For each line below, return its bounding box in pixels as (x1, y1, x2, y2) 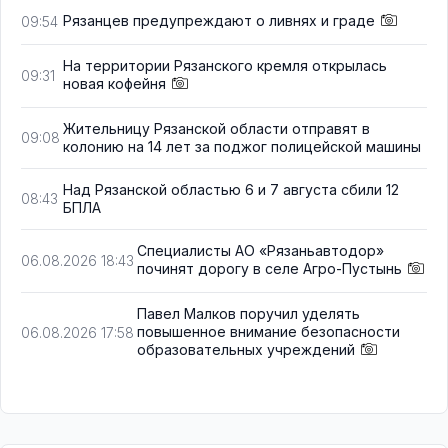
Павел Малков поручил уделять (137, 305, 360, 323)
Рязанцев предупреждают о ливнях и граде (63, 11, 375, 29)
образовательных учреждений (137, 341, 355, 359)
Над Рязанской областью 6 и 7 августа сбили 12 (63, 181, 399, 199)
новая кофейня (63, 74, 166, 92)
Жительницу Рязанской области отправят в (63, 120, 370, 138)
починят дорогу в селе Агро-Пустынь (137, 260, 402, 278)
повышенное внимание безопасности (137, 323, 400, 341)
